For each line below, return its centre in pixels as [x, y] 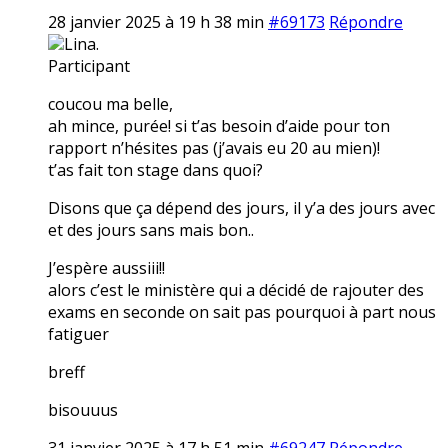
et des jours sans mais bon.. [151, 229]
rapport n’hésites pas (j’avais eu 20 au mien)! [214, 147]
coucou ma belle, [110, 103]
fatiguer [78, 333]
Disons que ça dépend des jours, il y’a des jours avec [241, 207]
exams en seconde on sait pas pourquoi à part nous [242, 311]
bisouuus [83, 409]
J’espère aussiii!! [106, 267]
